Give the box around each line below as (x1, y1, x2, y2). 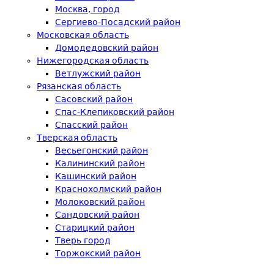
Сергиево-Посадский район (55, 17, 180, 27)
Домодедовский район (55, 43, 158, 53)
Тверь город (55, 235, 111, 245)
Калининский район (55, 158, 145, 168)
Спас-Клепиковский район (55, 107, 174, 117)
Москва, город (55, 4, 120, 14)
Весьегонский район (55, 146, 148, 155)
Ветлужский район (55, 68, 141, 78)
